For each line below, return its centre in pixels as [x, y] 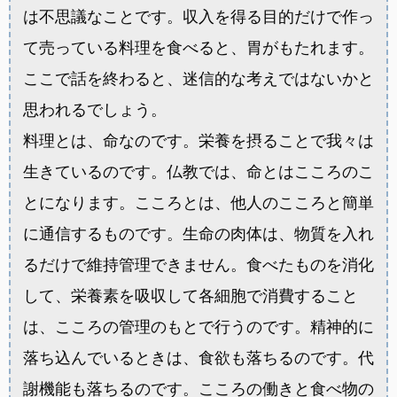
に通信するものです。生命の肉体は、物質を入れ [198, 234]
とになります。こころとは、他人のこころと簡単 [198, 203]
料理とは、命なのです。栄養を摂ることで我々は [198, 141]
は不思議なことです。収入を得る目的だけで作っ [198, 17]
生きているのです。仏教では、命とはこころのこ [198, 172]
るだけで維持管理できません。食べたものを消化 [198, 265]
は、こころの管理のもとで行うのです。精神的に [198, 327]
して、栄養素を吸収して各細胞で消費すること [191, 296]
